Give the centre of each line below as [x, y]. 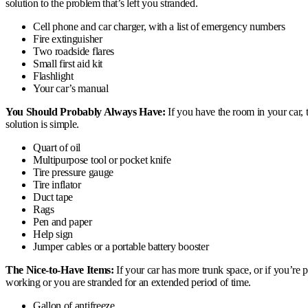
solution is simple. [42, 124]
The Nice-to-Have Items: [60, 269]
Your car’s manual [71, 88]
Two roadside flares [74, 51]
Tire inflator [57, 184]
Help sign [53, 234]
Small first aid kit [68, 63]
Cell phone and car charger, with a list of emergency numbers [159, 26]
